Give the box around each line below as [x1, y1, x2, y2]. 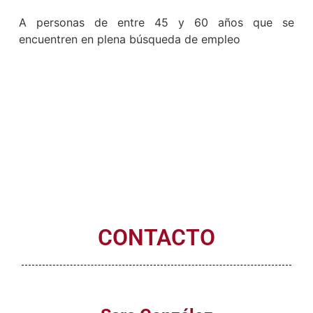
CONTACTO [98, 228, 215, 255]
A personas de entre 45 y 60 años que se [18, 18, 295, 33]
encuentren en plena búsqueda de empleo [18, 35, 240, 50]
